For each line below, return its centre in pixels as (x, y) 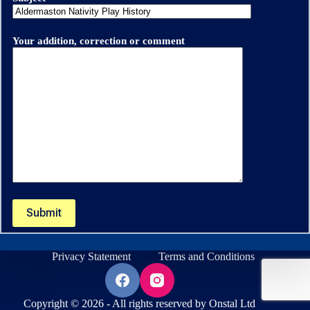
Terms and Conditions (207, 256)
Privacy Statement (92, 256)
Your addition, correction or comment (99, 40)
